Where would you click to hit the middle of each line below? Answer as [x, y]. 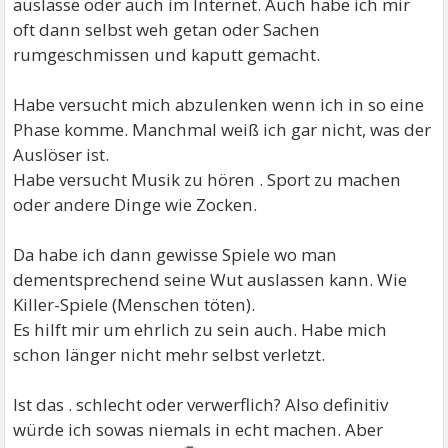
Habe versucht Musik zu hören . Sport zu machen [207, 179]
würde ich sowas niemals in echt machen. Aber [198, 429]
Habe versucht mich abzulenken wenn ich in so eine [219, 104]
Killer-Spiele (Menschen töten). [134, 304]
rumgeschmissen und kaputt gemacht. [167, 54]
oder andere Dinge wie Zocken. [135, 204]
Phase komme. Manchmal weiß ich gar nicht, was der [222, 129]
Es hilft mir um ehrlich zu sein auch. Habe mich [200, 329]
